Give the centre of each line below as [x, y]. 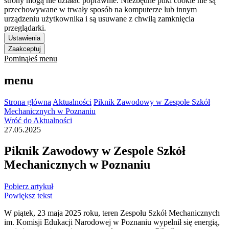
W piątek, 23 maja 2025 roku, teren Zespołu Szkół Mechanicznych [112, 213]
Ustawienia [24, 38]
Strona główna [28, 102]
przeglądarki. [25, 28]
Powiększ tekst [28, 196]
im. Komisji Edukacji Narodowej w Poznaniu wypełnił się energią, [112, 222]
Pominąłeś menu [31, 58]
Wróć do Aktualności [38, 120]
